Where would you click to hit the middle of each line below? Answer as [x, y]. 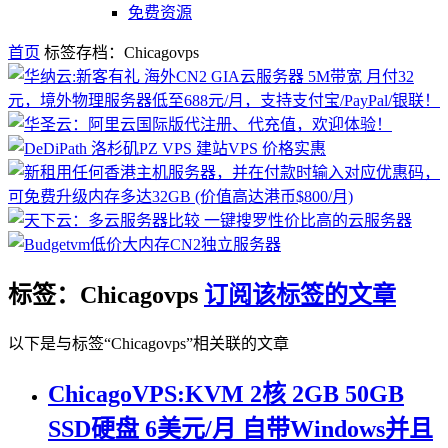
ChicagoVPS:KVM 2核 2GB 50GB [226, 393]
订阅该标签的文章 [300, 294]
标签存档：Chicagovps [121, 52]
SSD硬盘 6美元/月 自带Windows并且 [240, 428]
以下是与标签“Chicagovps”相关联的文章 [148, 343]
